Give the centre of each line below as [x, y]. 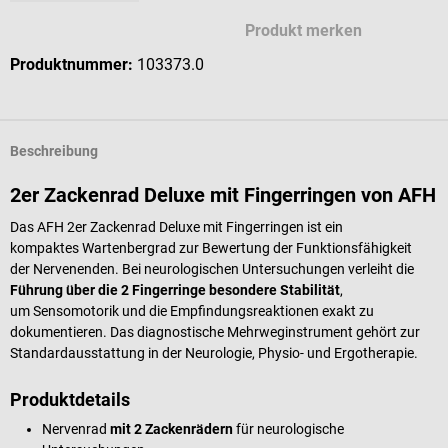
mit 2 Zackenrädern [171, 428]
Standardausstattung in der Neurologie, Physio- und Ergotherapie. [215, 352]
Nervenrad [76, 428]
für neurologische [288, 428]
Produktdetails [70, 399]
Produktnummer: [73, 64]
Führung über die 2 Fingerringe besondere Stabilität [175, 289]
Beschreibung [54, 151]
